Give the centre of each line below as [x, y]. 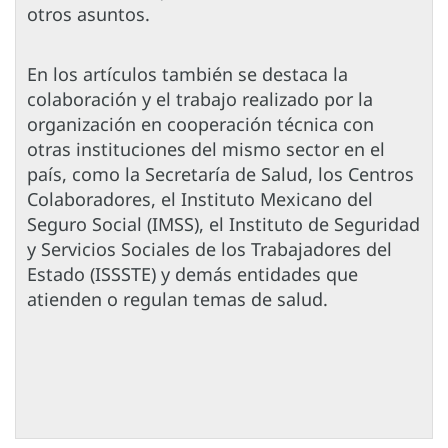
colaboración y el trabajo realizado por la [200, 99]
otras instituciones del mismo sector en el [206, 149]
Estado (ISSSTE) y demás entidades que [192, 274]
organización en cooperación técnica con [200, 124]
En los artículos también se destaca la [187, 74]
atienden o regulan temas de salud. [177, 299]
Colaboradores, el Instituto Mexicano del [200, 199]
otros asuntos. [88, 14]
